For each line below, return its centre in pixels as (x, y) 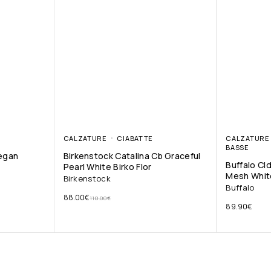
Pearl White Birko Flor (107, 167)
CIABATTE (135, 139)
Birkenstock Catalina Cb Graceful (132, 156)
